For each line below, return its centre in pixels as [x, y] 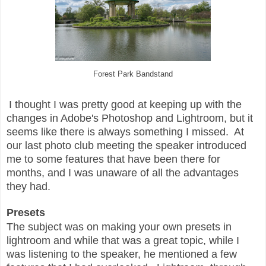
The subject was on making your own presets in [119, 227]
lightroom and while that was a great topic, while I [123, 240]
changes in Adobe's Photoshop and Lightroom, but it [130, 118]
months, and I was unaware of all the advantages [123, 173]
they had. [31, 187]
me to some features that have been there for [113, 159]
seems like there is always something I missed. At [125, 132]
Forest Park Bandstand [133, 75]
